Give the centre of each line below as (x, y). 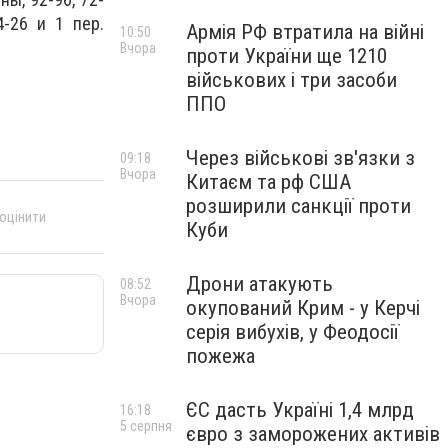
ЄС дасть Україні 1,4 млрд (300, 410)
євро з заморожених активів (313, 434)
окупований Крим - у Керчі (303, 308)
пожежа (220, 356)
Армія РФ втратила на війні (305, 32)
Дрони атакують (259, 284)
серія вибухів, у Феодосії (292, 332)
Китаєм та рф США (268, 182)
